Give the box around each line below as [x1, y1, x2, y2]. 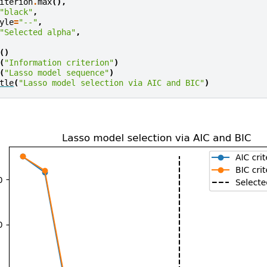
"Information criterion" [4, 58, 114, 68]
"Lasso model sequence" [4, 68, 110, 78]
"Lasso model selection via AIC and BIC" [18, 78, 205, 88]
